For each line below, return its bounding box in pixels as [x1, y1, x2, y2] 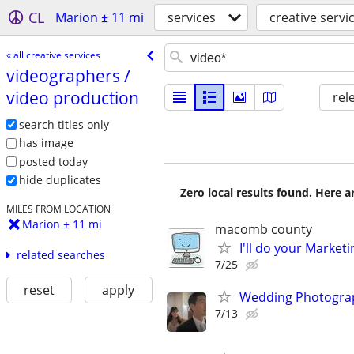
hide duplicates [18, 172, 101, 188]
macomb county [215, 220, 312, 238]
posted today [18, 153, 88, 169]
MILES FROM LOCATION [6, 202, 111, 216]
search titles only [18, 116, 109, 132]
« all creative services [6, 47, 100, 62]
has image [18, 135, 73, 151]
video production [6, 86, 139, 109]
